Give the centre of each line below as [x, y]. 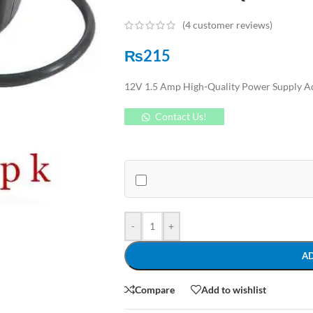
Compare [154, 289]
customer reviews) [231, 25]
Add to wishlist [233, 289]
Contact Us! [181, 117]
